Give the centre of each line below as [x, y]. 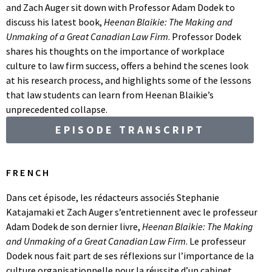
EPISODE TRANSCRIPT [130, 130]
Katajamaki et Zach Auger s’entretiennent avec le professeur [132, 212]
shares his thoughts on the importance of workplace [115, 51]
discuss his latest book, [55, 22]
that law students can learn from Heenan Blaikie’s [110, 95]
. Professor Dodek [205, 36]
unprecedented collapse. [57, 109]
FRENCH [29, 172]
